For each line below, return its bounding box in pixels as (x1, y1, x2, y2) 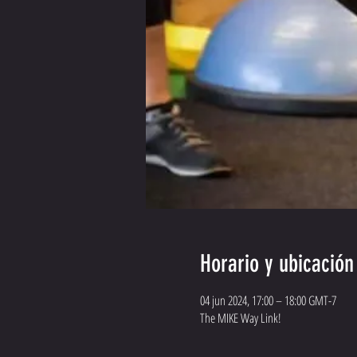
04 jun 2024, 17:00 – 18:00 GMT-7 (199, 292, 336, 310)
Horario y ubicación (199, 249, 354, 279)
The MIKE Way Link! (199, 309, 281, 328)
